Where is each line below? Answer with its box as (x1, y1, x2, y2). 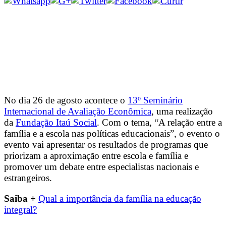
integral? (4, 204, 37, 215)
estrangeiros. (4, 172, 52, 183)
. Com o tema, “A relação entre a (97, 117, 222, 128)
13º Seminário (128, 94, 183, 105)
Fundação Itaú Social (16, 117, 97, 128)
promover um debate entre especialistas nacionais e (4, 161, 199, 172)
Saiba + (4, 193, 36, 204)
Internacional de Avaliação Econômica (4, 105, 151, 117)
